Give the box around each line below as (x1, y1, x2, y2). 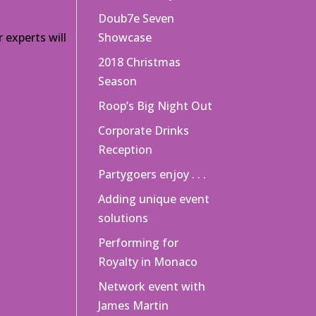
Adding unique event (98, 191, 210, 207)
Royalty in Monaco (98, 254, 198, 269)
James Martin (98, 298, 169, 313)
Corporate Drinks (98, 123, 190, 138)
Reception (98, 142, 153, 157)
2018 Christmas (98, 54, 181, 70)
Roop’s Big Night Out (98, 98, 213, 114)
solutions (98, 210, 149, 226)
